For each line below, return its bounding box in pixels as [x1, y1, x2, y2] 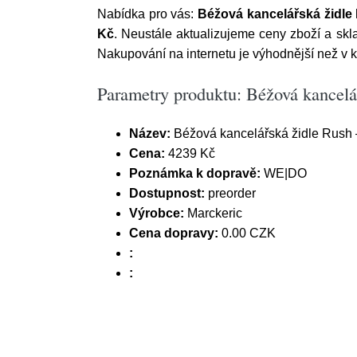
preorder [205, 186, 256, 200]
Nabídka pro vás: [97, 7, 198, 21]
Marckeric [184, 206, 242, 220]
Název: [129, 127, 171, 140]
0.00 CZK [218, 226, 276, 240]
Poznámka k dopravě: [129, 167, 261, 180]
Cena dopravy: [129, 226, 218, 240]
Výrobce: [129, 206, 184, 220]
